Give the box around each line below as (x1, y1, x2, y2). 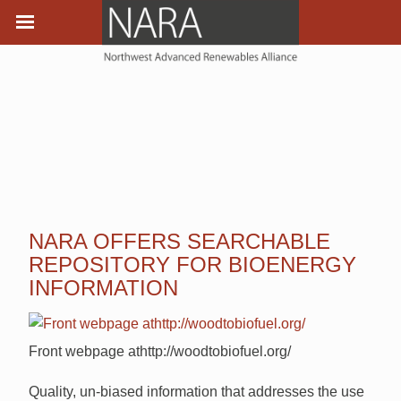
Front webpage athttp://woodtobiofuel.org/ (29, 344, 291, 360)
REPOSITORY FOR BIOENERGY (29, 252, 356, 277)
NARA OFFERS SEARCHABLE (29, 228, 330, 253)
